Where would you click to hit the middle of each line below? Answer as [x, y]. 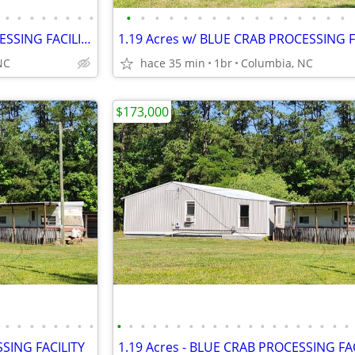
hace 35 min [173, 63]
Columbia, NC [277, 63]
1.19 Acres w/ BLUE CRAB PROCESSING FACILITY [86, 39]
